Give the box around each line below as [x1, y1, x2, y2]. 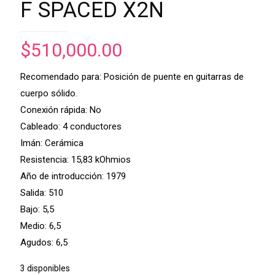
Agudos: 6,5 [20, 236, 68, 248]
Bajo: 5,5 [20, 203, 54, 215]
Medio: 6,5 [20, 220, 61, 231]
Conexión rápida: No [20, 104, 101, 115]
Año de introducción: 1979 [20, 170, 126, 182]
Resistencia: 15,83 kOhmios [20, 153, 131, 165]
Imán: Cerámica [20, 137, 83, 149]
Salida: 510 [20, 187, 63, 198]
